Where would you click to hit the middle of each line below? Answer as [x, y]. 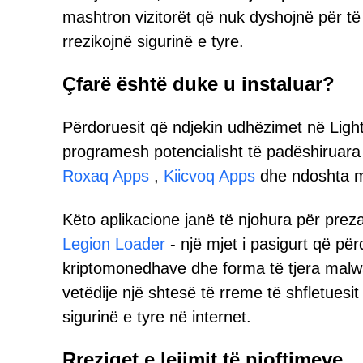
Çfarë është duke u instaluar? [199, 84]
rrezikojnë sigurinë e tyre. [153, 41]
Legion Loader [114, 244]
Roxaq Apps [106, 176]
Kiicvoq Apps [209, 176]
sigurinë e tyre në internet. [157, 317]
